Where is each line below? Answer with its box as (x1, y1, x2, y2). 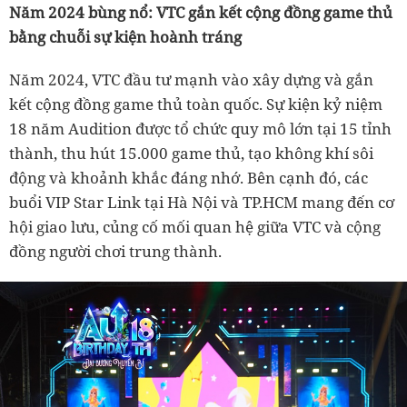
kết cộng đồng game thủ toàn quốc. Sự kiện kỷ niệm (9, 94, 382, 114)
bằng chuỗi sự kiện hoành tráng (9, 26, 242, 47)
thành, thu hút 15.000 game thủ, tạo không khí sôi (9, 143, 373, 164)
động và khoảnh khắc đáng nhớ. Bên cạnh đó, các (9, 167, 368, 188)
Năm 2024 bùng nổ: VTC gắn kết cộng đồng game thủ (9, 2, 392, 23)
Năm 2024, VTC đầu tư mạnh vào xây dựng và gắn (9, 69, 373, 90)
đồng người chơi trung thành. (9, 241, 222, 262)
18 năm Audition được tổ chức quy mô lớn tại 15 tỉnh (9, 118, 392, 139)
